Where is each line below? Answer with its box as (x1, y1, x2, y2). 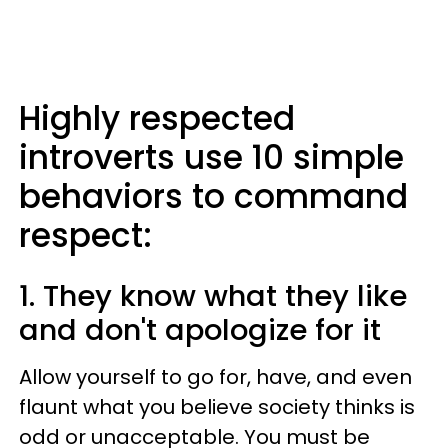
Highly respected (19, 95, 295, 142)
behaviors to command (19, 173, 408, 220)
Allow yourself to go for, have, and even (19, 363, 412, 391)
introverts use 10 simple (19, 134, 404, 181)
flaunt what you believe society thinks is (19, 393, 415, 421)
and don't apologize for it (19, 310, 381, 350)
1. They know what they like (19, 276, 407, 316)
